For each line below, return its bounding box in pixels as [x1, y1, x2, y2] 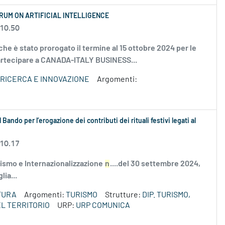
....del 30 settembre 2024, [110, 160, 200, 168]
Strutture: [105, 191, 142, 199]
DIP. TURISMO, [142, 191, 190, 199]
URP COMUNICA [76, 201, 130, 210]
